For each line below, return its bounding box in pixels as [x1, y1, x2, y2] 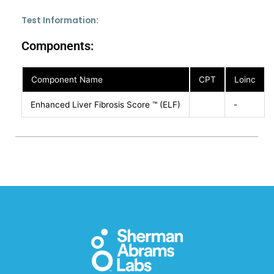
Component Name [31, 75, 103, 84]
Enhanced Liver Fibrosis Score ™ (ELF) [30, 100, 180, 109]
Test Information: [21, 15, 98, 26]
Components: [21, 39, 94, 53]
